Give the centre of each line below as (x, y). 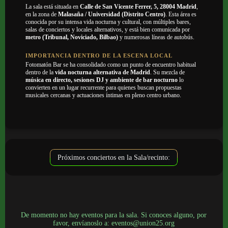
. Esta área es (181, 15)
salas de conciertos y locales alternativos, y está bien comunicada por (108, 30)
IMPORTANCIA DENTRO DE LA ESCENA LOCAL (99, 56)
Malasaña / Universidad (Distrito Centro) (112, 15)
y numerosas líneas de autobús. (156, 37)
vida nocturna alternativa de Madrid (103, 73)
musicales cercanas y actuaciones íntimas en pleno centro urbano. (103, 95)
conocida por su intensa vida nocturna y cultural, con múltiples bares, (108, 22)
